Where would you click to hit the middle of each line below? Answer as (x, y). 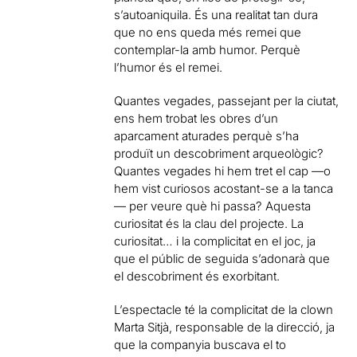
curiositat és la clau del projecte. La (209, 224)
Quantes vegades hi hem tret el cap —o (223, 171)
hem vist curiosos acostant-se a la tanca (224, 188)
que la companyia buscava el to (200, 345)
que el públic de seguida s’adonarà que (222, 259)
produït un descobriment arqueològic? (219, 153)
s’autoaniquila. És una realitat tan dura (216, 15)
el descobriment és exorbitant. (197, 276)
